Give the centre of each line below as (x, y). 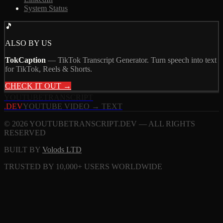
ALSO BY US (28, 43)
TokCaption (25, 60)
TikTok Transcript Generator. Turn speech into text (137, 60)
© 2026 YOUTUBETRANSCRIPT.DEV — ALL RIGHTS (100, 124)
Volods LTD (62, 150)
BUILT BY (22, 150)
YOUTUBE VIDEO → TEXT (73, 107)
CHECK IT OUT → (38, 86)
